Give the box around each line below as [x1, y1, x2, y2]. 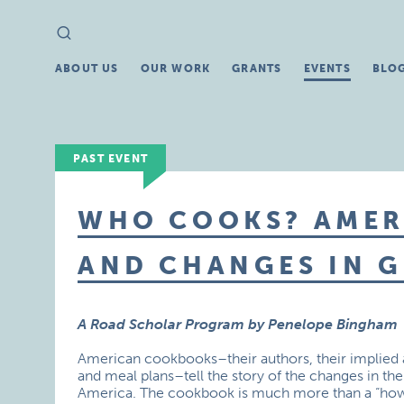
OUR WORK [140, 62, 211, 75]
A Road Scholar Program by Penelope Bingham [78, 316, 399, 333]
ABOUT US [55, 62, 119, 75]
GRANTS [232, 62, 282, 75]
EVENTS [303, 62, 351, 75]
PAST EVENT [73, 152, 149, 165]
